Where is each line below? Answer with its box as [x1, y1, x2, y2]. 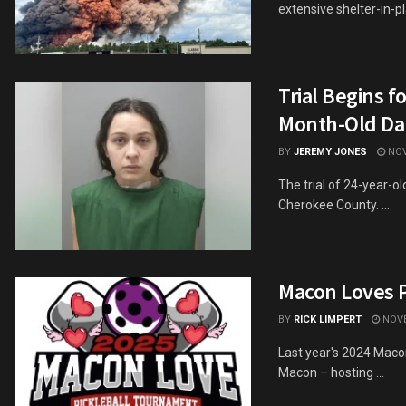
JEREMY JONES [294, 146, 367, 159]
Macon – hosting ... [278, 365, 384, 381]
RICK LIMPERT [294, 314, 362, 326]
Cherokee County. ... [278, 198, 390, 213]
